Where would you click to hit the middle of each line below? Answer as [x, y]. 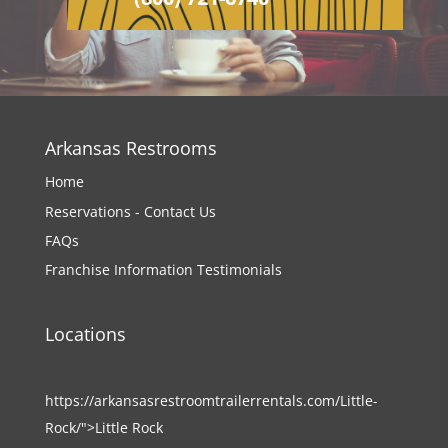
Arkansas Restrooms [130, 148]
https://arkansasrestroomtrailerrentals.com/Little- [211, 401]
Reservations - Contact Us [130, 211]
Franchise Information [118, 270]
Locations [85, 334]
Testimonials [239, 270]
